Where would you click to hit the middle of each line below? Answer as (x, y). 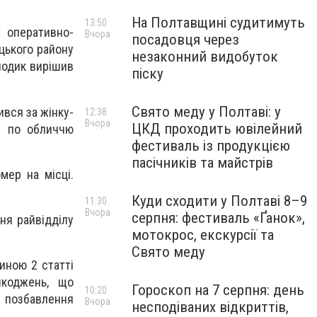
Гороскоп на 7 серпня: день (218, 290)
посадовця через (185, 40)
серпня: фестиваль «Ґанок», (218, 218)
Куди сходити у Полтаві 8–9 (219, 201)
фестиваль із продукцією (211, 146)
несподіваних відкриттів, (210, 307)
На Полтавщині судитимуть (218, 23)
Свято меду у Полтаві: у (206, 112)
